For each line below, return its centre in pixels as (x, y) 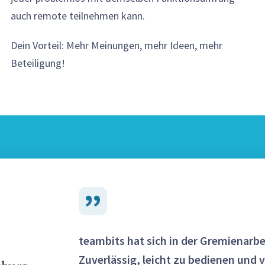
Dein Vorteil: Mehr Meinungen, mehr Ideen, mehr (117, 45)
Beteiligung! (38, 63)
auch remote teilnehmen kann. (78, 15)
